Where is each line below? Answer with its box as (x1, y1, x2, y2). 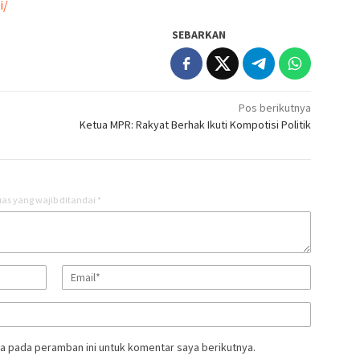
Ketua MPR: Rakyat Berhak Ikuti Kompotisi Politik (80, 117, 312, 132)
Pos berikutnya (239, 100, 312, 115)
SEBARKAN (172, 27, 227, 42)
